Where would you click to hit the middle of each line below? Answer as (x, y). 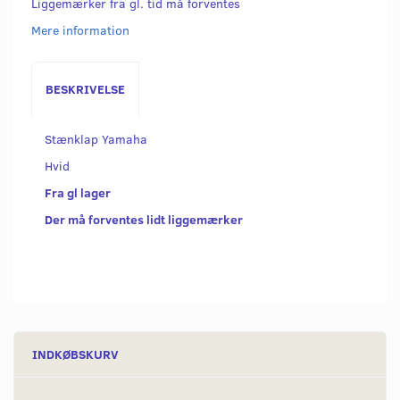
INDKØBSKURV (75, 354)
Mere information (80, 30)
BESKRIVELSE (85, 89)
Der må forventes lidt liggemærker (144, 220)
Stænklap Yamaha (96, 139)
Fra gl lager (78, 193)
